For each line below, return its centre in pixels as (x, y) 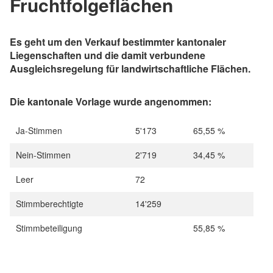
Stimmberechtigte (50, 203)
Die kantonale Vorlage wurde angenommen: (111, 101)
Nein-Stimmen (43, 154)
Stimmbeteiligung (49, 228)
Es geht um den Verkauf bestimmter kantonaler (118, 41)
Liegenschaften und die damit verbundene (108, 55)
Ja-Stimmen (39, 130)
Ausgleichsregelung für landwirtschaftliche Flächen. (130, 68)
